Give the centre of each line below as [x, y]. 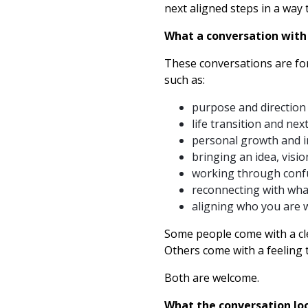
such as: [185, 80]
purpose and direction [249, 107]
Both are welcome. [212, 278]
